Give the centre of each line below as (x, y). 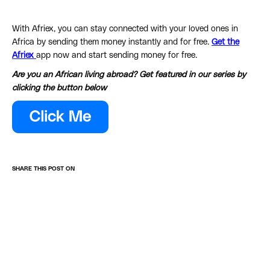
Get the (225, 42)
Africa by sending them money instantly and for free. (112, 42)
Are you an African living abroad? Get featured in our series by (129, 75)
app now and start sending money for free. (117, 56)
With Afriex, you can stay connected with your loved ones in (125, 29)
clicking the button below (59, 88)
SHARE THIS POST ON (43, 169)
